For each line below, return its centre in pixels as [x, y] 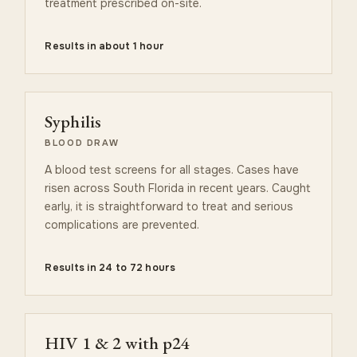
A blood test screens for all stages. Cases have [172, 169]
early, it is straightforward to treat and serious [169, 206]
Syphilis [73, 121]
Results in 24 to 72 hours [110, 267]
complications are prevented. [122, 224]
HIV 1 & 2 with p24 [118, 343]
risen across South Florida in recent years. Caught [178, 188]
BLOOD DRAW [82, 142]
